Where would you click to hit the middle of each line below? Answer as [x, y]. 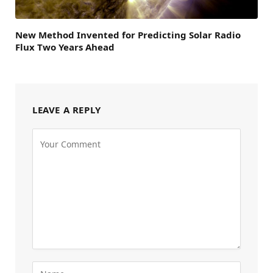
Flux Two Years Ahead [65, 47]
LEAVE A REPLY [67, 109]
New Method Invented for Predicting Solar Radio [128, 34]
